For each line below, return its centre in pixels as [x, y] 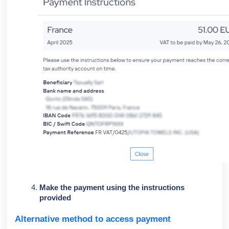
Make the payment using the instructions [112, 188]
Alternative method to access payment [93, 219]
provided [55, 198]
